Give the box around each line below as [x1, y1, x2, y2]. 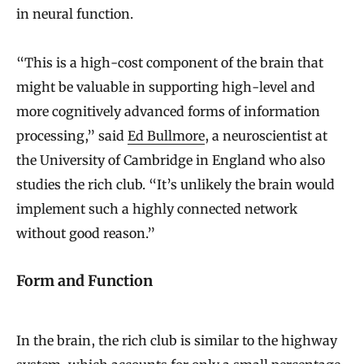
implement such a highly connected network [16, 200, 297, 217]
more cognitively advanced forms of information [16, 102, 320, 119]
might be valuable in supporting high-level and [16, 78, 315, 95]
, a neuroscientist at [205, 127, 327, 144]
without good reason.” [16, 224, 155, 241]
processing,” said [16, 127, 128, 144]
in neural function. [16, 5, 133, 22]
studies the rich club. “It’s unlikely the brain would [16, 175, 335, 193]
